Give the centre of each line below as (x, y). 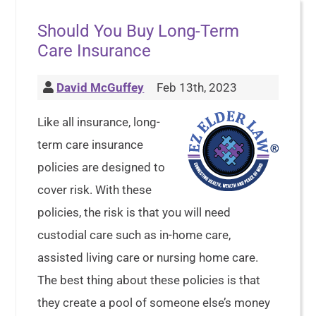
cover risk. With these (95, 190)
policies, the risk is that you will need (134, 212)
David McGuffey (101, 87)
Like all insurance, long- (99, 122)
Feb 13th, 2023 (196, 87)
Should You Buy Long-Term (139, 31)
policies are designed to (102, 167)
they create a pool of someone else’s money (154, 303)
